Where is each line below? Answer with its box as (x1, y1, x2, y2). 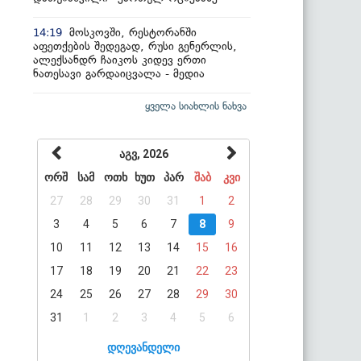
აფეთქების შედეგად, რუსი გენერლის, (33, 39, 237, 53)
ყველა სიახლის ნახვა (145, 99, 247, 112)
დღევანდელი (107, 340, 180, 354)
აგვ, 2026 (119, 147, 168, 160)
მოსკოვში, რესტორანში (69, 25, 197, 39)
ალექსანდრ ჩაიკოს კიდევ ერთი (33, 52, 206, 67)
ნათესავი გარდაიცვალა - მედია (33, 66, 205, 81)
